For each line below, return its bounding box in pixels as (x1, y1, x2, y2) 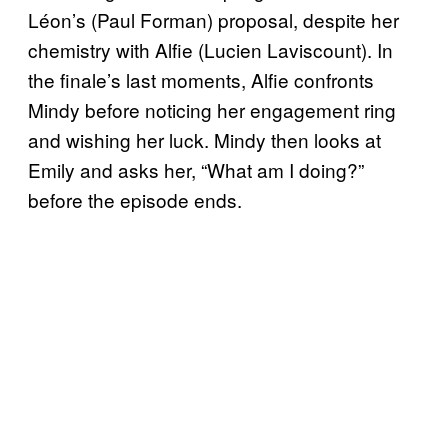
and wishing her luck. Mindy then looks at (28, 125, 381, 153)
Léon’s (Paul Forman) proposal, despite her (28, 5, 399, 33)
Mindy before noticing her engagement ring (28, 95, 396, 123)
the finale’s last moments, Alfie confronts (28, 65, 374, 93)
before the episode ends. (28, 185, 242, 213)
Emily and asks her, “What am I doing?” (28, 155, 364, 183)
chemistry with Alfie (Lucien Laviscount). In (28, 35, 393, 63)
